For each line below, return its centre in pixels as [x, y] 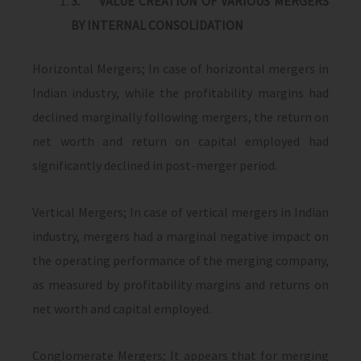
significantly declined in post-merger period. [155, 165]
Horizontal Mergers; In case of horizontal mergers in [180, 68]
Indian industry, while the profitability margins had [180, 93]
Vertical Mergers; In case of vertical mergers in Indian [180, 212]
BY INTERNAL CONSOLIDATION [157, 25]
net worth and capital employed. [122, 309]
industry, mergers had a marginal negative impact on [180, 236]
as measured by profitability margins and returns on [180, 284]
